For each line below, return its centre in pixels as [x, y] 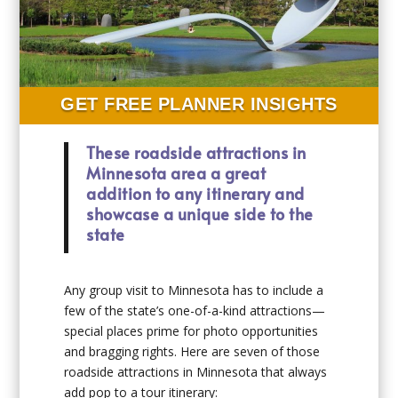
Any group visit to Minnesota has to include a [194, 291]
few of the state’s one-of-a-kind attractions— [195, 311]
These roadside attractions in [196, 153]
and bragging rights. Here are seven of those [192, 352]
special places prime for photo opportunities [191, 331]
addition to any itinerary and [195, 194]
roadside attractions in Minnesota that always [196, 372]
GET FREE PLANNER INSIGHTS [199, 104]
